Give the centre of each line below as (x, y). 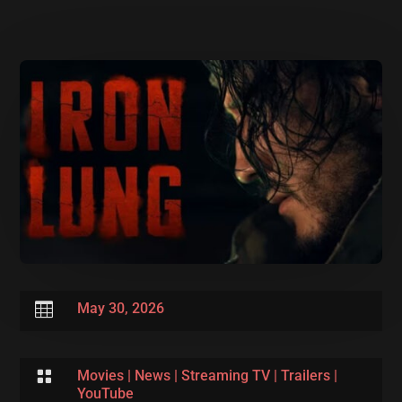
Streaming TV (225, 375)
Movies (100, 375)
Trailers (305, 375)
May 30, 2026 (120, 308)
